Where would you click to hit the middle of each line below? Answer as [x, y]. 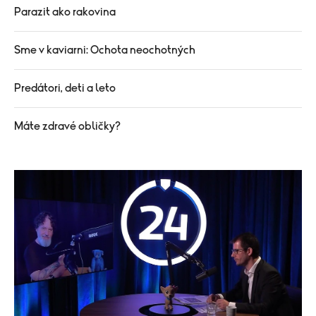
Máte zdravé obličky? [67, 126]
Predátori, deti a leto [65, 88]
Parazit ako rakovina [65, 12]
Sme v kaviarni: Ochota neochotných [105, 50]
